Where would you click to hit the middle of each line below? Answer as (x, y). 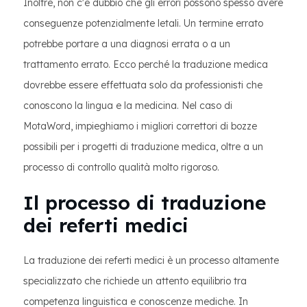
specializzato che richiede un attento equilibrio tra (135, 281)
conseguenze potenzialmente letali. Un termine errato (143, 23)
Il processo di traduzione (145, 202)
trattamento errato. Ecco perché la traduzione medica (146, 64)
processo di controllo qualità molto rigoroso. (121, 167)
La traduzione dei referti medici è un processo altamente (151, 260)
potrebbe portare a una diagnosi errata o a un (127, 44)
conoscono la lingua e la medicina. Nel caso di (128, 106)
